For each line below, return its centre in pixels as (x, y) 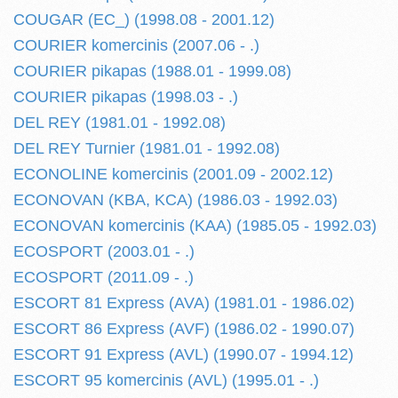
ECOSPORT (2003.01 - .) (104, 251)
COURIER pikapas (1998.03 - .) (126, 97)
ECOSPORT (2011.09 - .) (103, 277)
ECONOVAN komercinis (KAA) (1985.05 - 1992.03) (195, 226)
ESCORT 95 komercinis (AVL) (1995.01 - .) (166, 380)
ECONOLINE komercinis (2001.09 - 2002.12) (173, 174)
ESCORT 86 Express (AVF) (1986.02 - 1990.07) (184, 329)
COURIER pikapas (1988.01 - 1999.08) (152, 71)
